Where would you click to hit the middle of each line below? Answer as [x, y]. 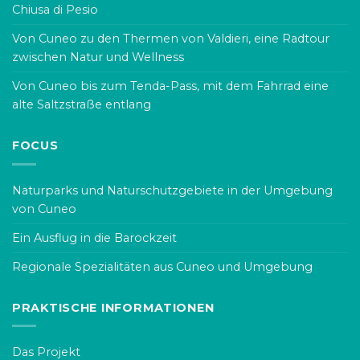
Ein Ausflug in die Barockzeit [94, 237]
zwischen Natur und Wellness [98, 57]
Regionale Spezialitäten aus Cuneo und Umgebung [162, 266]
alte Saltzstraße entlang [82, 105]
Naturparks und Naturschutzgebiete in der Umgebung [172, 190]
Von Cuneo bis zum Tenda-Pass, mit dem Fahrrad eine [170, 86]
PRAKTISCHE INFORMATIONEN [113, 307]
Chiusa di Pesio [55, 10]
